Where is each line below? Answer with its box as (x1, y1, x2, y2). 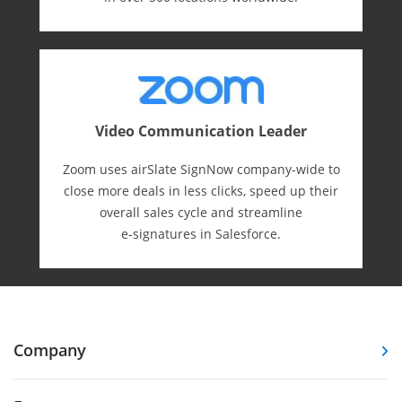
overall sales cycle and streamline (100, 204, 302, 222)
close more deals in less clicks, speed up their (64, 182, 338, 200)
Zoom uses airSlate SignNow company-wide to (62, 161, 340, 179)
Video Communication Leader (95, 121, 307, 142)
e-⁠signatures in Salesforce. (121, 225, 281, 243)
